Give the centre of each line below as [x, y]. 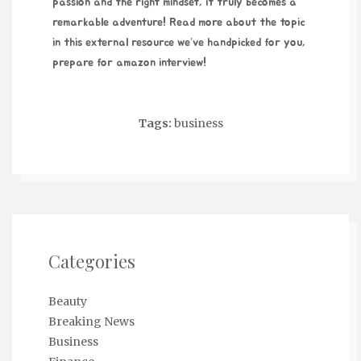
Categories [92, 261]
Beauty [68, 302]
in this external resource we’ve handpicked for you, [179, 43]
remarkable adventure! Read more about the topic [178, 23]
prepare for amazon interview [128, 63]
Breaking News [91, 322]
